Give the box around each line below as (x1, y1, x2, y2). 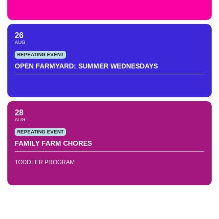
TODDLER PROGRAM (15, 158, 75, 166)
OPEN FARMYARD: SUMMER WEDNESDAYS (15, 62, 158, 70)
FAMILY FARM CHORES (15, 139, 92, 147)
